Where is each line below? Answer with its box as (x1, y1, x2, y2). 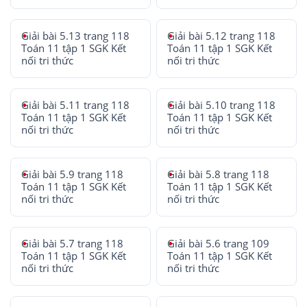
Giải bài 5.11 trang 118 (21, 99, 130, 112)
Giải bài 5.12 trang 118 (167, 29, 276, 42)
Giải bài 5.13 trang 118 (21, 29, 130, 42)
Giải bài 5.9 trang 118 (21, 168, 123, 181)
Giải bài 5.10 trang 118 (167, 99, 276, 112)
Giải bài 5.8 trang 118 (167, 168, 270, 181)
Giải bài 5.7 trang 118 (21, 237, 123, 250)
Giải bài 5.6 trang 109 (167, 237, 270, 250)
